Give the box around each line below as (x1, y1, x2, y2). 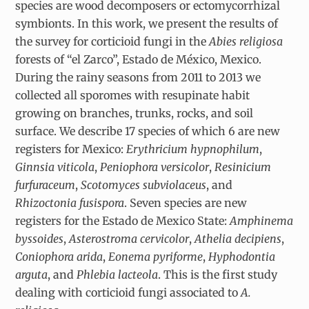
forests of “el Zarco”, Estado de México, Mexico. (15, 52, 262, 66)
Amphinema (230, 213, 294, 228)
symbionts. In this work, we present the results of (15, 16, 279, 30)
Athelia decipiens (195, 231, 282, 246)
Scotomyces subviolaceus (81, 177, 207, 192)
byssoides (15, 231, 64, 246)
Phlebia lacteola (77, 267, 159, 281)
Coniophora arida (15, 249, 103, 263)
